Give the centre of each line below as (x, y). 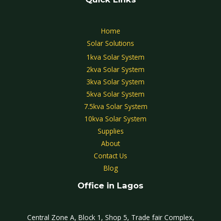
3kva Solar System (115, 82)
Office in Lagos (110, 186)
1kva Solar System (115, 57)
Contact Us (110, 156)
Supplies (110, 131)
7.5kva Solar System (115, 107)
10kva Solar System (115, 119)
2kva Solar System (115, 70)
